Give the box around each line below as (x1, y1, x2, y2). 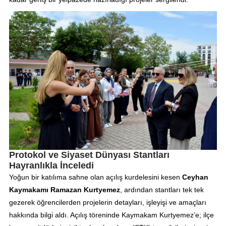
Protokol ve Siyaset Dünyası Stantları (9, 149, 169, 160)
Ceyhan (182, 173, 208, 181)
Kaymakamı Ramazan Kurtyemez (9, 185, 120, 194)
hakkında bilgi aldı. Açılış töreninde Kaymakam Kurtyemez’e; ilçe (9, 210, 214, 219)
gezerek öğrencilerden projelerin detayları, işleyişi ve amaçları (9, 198, 206, 206)
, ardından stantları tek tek (120, 185, 204, 194)
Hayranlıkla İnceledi (9, 160, 94, 171)
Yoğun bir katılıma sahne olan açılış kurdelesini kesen (9, 173, 182, 181)
